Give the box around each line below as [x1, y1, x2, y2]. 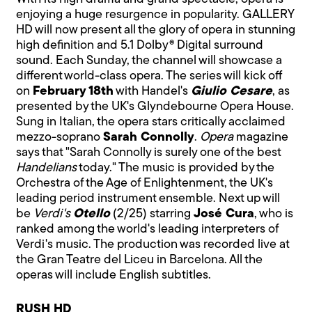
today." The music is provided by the [77, 161, 275, 175]
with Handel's [114, 84, 192, 98]
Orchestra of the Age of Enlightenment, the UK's [16, 176, 274, 190]
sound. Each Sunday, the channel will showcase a [16, 54, 283, 68]
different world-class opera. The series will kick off [16, 69, 282, 83]
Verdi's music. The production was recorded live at [16, 237, 290, 251]
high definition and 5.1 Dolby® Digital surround [16, 38, 264, 52]
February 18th [33, 84, 114, 98]
